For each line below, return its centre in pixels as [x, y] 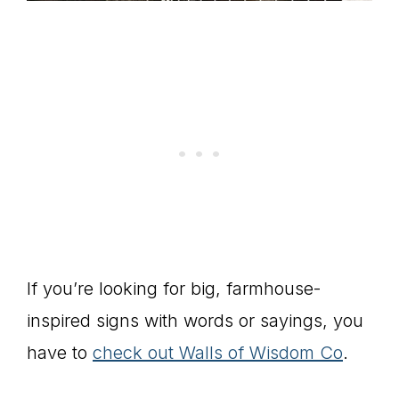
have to [60, 353]
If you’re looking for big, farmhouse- [174, 289]
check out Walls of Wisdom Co [218, 353]
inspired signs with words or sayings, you [195, 321]
